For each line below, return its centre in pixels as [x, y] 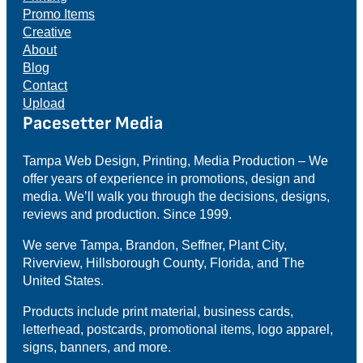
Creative [47, 32]
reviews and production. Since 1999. [128, 214]
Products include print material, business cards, [158, 312]
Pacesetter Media [93, 124]
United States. [64, 280]
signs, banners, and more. [97, 347]
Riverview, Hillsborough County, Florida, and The [164, 262]
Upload [44, 103]
